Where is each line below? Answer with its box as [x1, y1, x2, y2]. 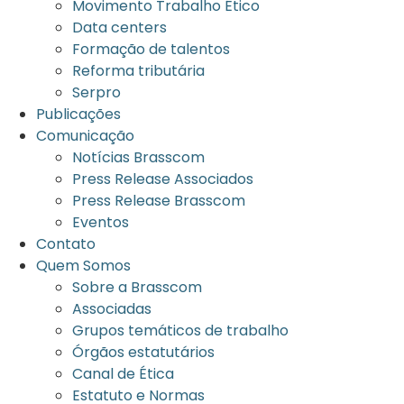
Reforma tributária [72, 60, 205, 81]
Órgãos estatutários [72, 342, 215, 363]
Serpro [72, 82, 121, 103]
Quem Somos [36, 255, 131, 276]
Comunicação [36, 125, 134, 146]
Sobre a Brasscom [72, 277, 202, 298]
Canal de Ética [72, 363, 174, 384]
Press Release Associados [72, 169, 253, 189]
